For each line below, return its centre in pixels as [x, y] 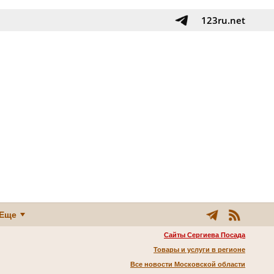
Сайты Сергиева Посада [205, 235]
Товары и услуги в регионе [199, 250]
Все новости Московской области [188, 264]
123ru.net [223, 20]
